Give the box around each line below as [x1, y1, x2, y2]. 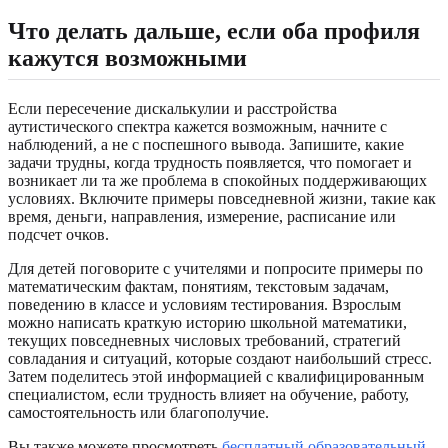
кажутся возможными [8, 44, 247, 71]
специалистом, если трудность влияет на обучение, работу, [8, 385, 409, 403]
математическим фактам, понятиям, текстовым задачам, [8, 277, 389, 295]
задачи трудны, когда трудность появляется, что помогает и [8, 153, 412, 171]
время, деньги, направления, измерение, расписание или [8, 207, 396, 225]
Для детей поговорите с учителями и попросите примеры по [8, 259, 423, 277]
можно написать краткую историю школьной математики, [8, 313, 407, 331]
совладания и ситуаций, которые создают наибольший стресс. [8, 349, 432, 367]
